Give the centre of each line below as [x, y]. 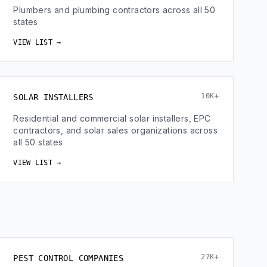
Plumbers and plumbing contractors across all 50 [114, 10]
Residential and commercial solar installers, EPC [112, 118]
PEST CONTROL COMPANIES [69, 258]
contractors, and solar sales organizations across [115, 130]
